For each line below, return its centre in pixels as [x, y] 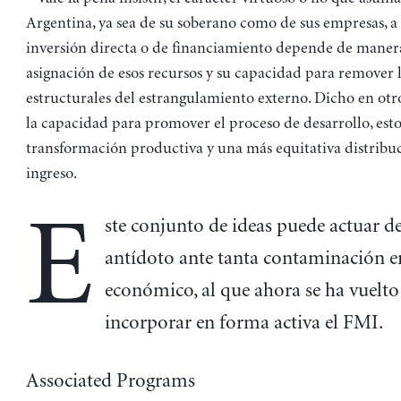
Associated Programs [110, 382]
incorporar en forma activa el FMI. [244, 324]
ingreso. [51, 174]
